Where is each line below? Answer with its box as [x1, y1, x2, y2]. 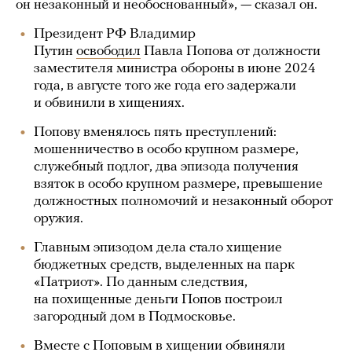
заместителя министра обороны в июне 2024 [34, 61, 316, 76]
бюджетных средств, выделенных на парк [34, 258, 295, 273]
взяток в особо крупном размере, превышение [34, 177, 323, 192]
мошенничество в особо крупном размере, [34, 142, 299, 157]
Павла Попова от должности [141, 44, 321, 59]
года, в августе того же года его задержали [34, 79, 296, 93]
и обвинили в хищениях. [34, 96, 185, 111]
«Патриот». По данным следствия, [34, 275, 247, 290]
